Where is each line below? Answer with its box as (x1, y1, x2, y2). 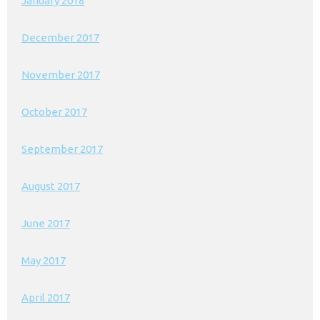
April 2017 (21, 291, 70, 304)
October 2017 (21, 106, 87, 119)
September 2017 (21, 143, 103, 156)
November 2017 (21, 69, 100, 81)
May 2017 (21, 254, 66, 267)
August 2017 (21, 180, 80, 193)
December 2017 (21, 31, 99, 44)
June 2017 (21, 217, 70, 230)
